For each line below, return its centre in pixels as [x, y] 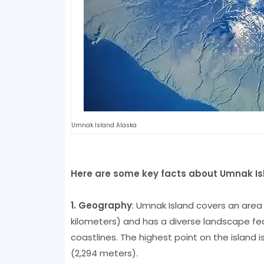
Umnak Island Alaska [104, 125]
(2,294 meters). [104, 253]
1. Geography [101, 205]
